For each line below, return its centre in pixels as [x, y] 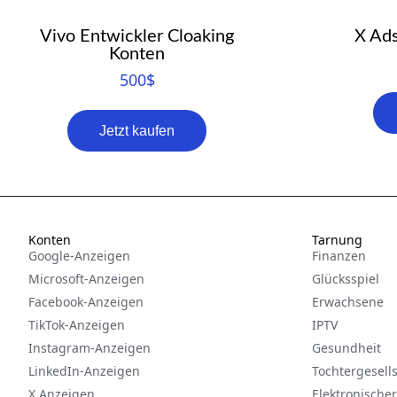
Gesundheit [346, 348]
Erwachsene [348, 302]
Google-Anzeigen [79, 256]
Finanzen [339, 256]
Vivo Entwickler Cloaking [137, 37]
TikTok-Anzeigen [77, 325]
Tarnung [337, 240]
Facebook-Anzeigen [86, 302]
